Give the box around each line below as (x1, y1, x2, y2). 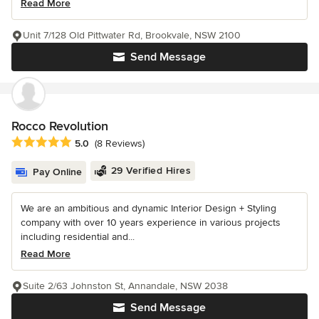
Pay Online (33, 166, 82, 179)
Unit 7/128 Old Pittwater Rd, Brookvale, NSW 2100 (23, 28, 241, 41)
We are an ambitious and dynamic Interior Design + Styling (21, 202, 276, 215)
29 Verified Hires (110, 164, 191, 177)
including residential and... (21, 231, 135, 244)
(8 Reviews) (95, 137, 145, 150)
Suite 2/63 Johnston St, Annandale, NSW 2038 (23, 280, 228, 293)
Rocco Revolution (11, 117, 108, 134)
